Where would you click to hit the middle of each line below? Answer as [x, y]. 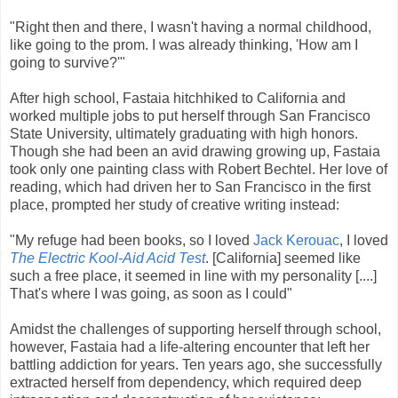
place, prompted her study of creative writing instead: [175, 204]
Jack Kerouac [296, 240]
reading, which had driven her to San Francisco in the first [190, 187]
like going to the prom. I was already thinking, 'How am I [184, 44]
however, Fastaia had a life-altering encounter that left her [190, 346]
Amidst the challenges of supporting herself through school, [195, 329]
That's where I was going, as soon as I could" [151, 293]
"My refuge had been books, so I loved [131, 240]
